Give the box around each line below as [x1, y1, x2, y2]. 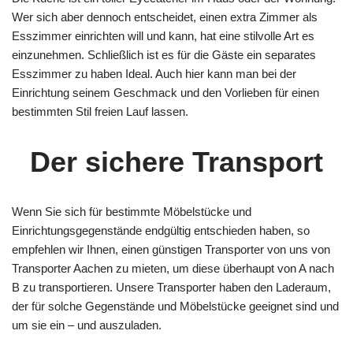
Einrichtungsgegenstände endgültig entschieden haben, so [12, 224, 310, 237]
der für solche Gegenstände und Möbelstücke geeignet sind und [12, 299, 339, 313]
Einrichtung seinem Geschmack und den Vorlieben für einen [12, 86, 319, 99]
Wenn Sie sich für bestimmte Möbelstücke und [12, 205, 251, 218]
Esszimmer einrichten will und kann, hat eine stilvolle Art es [12, 29, 314, 43]
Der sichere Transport [30, 146, 323, 178]
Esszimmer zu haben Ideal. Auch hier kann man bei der [12, 67, 296, 80]
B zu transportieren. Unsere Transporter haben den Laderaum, [12, 281, 331, 294]
